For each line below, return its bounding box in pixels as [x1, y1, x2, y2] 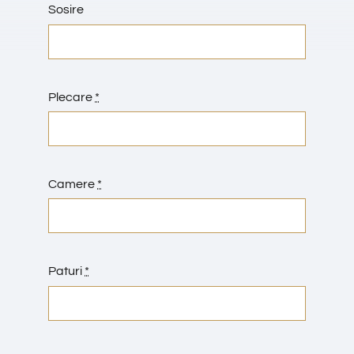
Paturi [48, 265, 85, 278]
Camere [48, 177, 98, 190]
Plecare [48, 90, 96, 104]
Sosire [48, 3, 85, 17]
